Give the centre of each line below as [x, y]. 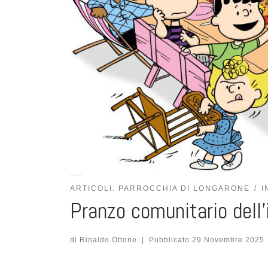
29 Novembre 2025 [228, 240]
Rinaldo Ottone [108, 240]
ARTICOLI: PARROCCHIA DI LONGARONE [160, 189]
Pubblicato [170, 240]
